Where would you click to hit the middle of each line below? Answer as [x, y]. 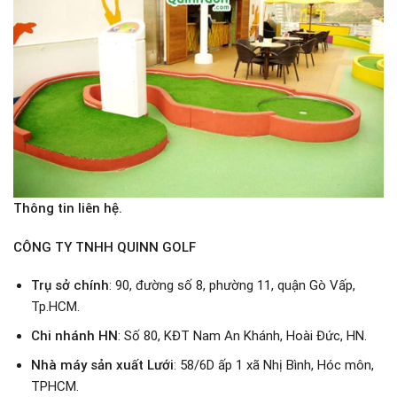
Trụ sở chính [70, 286]
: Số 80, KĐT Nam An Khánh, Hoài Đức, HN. [242, 336]
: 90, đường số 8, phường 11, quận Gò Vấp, [232, 286]
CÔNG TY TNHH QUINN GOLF [105, 247]
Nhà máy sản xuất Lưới [102, 366]
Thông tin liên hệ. [68, 209]
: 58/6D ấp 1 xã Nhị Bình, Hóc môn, [273, 366]
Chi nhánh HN [74, 336]
